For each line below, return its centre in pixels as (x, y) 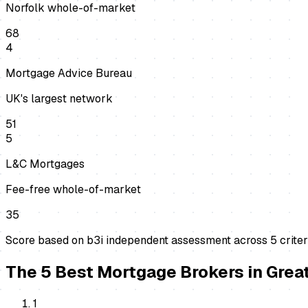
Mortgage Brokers (170, 272)
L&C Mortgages (45, 164)
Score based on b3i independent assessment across (138, 241)
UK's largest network (59, 99)
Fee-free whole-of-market (73, 190)
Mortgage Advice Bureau (69, 74)
